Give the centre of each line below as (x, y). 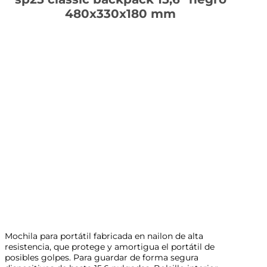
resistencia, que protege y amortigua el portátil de (110, 246)
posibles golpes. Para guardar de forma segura (102, 257)
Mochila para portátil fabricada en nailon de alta (104, 236)
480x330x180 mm (121, 14)
